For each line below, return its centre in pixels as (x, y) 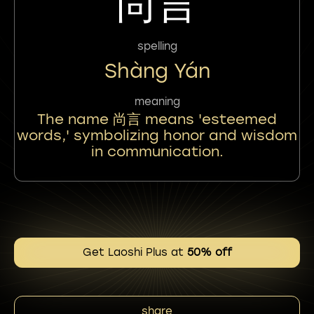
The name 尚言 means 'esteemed (157, 119)
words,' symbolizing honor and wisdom (157, 135)
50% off (209, 252)
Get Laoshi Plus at (135, 252)
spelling (157, 46)
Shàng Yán (157, 71)
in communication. (157, 151)
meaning (157, 102)
